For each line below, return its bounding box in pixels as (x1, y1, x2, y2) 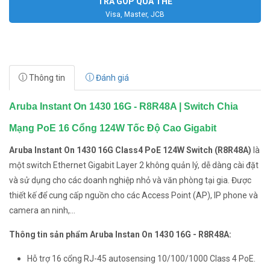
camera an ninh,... (9, 206, 75, 215)
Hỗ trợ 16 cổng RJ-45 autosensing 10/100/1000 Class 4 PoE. (27, 254, 256, 263)
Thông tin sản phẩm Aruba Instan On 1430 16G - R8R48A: (9, 230, 231, 239)
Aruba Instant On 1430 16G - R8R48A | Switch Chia (9, 101, 238, 111)
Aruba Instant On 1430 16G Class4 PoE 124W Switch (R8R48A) (9, 145, 251, 155)
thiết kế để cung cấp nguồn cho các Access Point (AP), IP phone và (9, 190, 258, 200)
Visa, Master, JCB (105, 10, 165, 19)
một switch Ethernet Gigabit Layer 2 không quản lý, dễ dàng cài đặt (9, 160, 259, 170)
